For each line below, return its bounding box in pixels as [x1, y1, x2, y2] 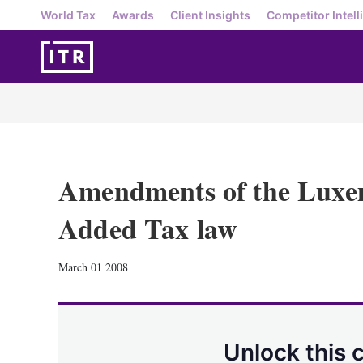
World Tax [41, 7, 96, 22]
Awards [112, 7, 154, 22]
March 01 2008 [58, 259, 128, 275]
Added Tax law [58, 208, 238, 249]
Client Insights [170, 7, 250, 22]
